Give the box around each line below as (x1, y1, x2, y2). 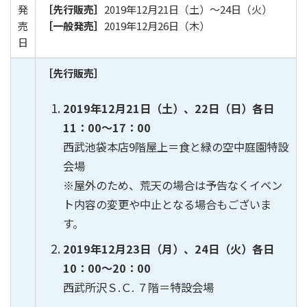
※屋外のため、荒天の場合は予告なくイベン (63, 176, 282, 193)
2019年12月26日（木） (104, 19, 210, 34)
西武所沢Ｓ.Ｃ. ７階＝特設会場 (63, 278, 214, 295)
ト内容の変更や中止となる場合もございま (63, 195, 271, 212)
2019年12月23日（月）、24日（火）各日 (63, 240, 274, 257)
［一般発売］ (42, 19, 104, 34)
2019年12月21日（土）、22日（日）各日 (63, 99, 274, 116)
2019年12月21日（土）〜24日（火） (104, 2, 272, 17)
